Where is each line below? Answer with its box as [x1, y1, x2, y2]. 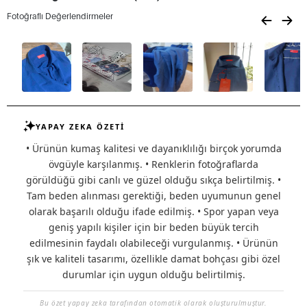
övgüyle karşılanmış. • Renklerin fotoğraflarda [49, 158, 258, 171]
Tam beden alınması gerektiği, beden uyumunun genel [26, 189, 281, 203]
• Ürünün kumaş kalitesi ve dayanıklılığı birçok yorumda [25, 142, 282, 156]
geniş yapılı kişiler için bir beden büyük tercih [48, 221, 259, 234]
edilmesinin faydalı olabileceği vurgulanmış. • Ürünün [29, 236, 278, 250]
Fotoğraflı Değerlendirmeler [7, 10, 113, 21]
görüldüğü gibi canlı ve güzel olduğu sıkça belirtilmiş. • [26, 173, 281, 187]
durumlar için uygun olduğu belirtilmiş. [62, 268, 245, 282]
